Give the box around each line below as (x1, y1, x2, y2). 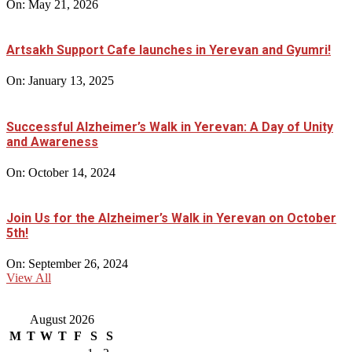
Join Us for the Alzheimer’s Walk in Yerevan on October (6, 211, 336, 226)
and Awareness (6, 134, 98, 149)
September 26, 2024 (28, 257, 128, 271)
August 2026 (30, 313, 94, 327)
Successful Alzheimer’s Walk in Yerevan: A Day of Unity (6, 119, 333, 134)
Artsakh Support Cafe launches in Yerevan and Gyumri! (6, 42, 331, 57)
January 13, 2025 (28, 74, 114, 88)
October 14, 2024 (28, 165, 115, 179)
